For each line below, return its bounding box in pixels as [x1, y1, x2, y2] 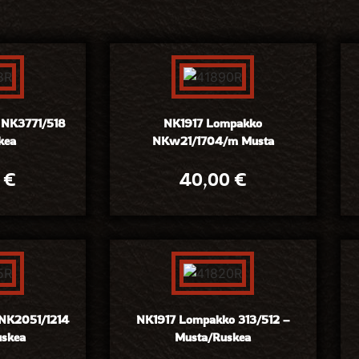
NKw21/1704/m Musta [151, 133, 274, 148]
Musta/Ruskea [175, 329, 252, 345]
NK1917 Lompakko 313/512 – [136, 312, 290, 328]
